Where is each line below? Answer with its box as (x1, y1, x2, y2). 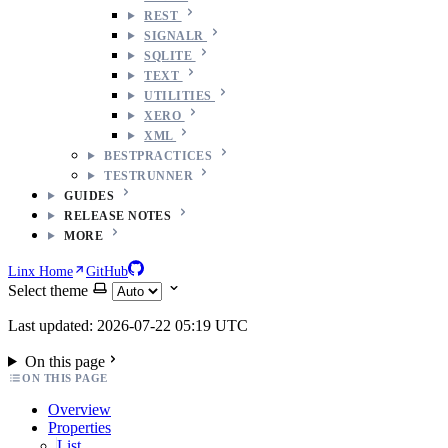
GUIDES (64, 188, 115, 203)
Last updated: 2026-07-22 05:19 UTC (8, 316, 248, 334)
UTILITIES (144, 88, 215, 103)
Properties (48, 418, 111, 436)
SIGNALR (144, 28, 208, 43)
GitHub (86, 263, 128, 279)
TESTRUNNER (104, 168, 193, 183)
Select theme (8, 281, 88, 299)
